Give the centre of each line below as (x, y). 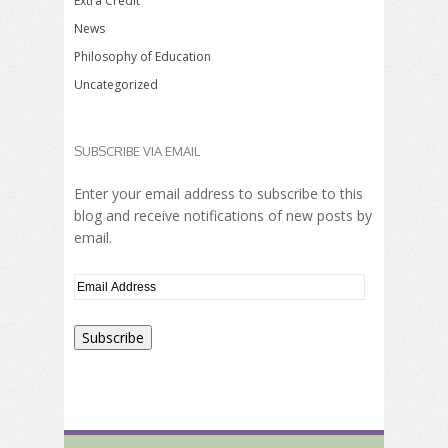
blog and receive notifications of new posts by (223, 216)
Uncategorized (116, 85)
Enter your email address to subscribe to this (218, 194)
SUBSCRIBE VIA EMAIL (137, 151)
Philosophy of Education (142, 57)
